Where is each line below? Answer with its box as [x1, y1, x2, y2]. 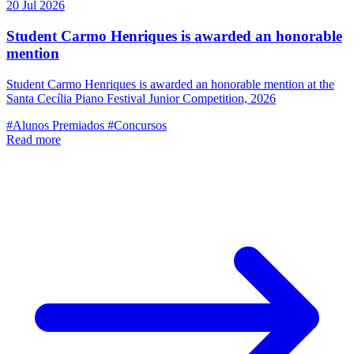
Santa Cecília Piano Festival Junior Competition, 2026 [6, 91, 276, 105]
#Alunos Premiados [6, 118, 104, 132]
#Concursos [107, 118, 167, 132]
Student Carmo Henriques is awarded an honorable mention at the [6, 77, 334, 91]
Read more [6, 132, 61, 146]
